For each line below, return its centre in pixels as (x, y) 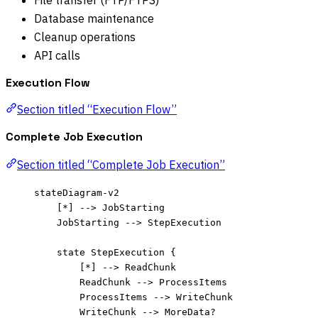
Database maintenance (94, 19)
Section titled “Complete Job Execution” (121, 164)
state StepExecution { (116, 252)
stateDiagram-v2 (77, 192)
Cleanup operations (85, 37)
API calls (57, 56)
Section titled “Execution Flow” (97, 109)
